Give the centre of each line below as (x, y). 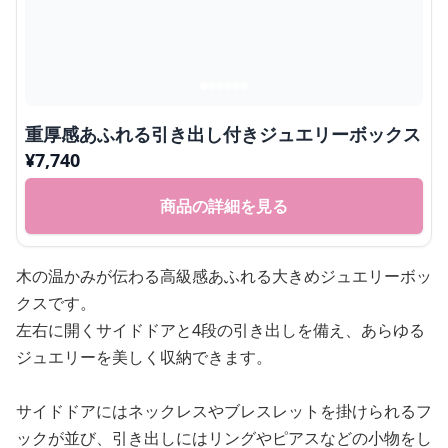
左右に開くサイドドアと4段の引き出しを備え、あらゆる (220, 330)
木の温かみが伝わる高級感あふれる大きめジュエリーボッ (224, 276)
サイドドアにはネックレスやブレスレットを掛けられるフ (224, 411)
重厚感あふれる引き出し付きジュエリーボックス (223, 134)
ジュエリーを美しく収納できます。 (144, 357)
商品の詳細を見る (224, 206)
